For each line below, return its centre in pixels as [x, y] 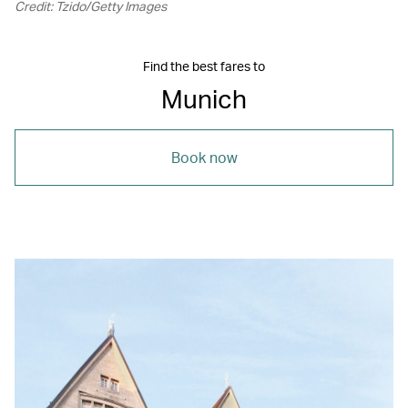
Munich [204, 98]
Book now [204, 157]
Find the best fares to [204, 66]
